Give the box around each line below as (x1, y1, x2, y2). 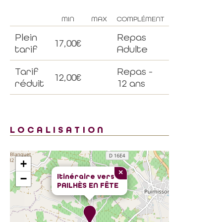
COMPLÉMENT (117, 15, 164, 23)
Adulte (117, 44, 148, 55)
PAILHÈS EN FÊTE (57, 181, 118, 190)
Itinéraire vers (57, 172, 114, 181)
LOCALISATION (10, 124, 106, 135)
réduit (15, 78, 44, 89)
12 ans (117, 78, 145, 89)
